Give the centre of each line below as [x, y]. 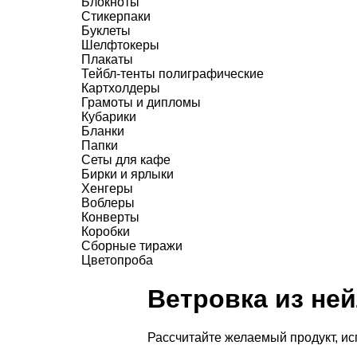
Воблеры [108, 203]
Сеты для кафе [126, 160]
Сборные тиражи [132, 246]
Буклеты [106, 31]
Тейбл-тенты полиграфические [173, 74]
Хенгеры [107, 188]
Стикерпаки [116, 16]
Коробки [106, 231]
